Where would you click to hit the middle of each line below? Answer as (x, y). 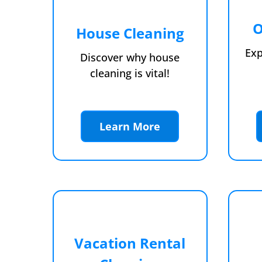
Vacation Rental (130, 243)
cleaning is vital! (130, 73)
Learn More (130, 127)
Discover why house (130, 57)
